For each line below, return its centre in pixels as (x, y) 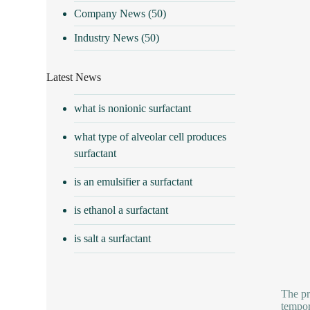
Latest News (74, 77)
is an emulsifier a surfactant (134, 181)
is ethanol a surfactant (121, 210)
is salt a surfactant (113, 238)
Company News (110, 13)
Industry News (107, 37)
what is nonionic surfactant (133, 108)
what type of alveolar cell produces (151, 136)
